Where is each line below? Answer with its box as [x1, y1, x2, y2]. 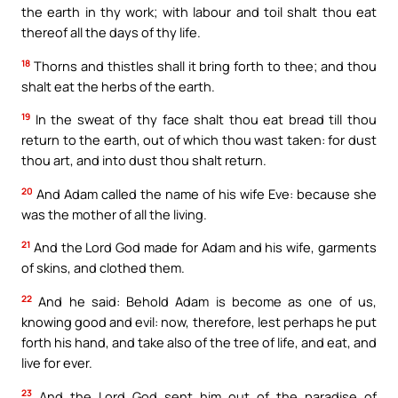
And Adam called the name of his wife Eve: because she [33, 184, 377, 203]
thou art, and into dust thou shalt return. [21, 151, 267, 170]
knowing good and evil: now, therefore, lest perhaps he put [21, 312, 377, 330]
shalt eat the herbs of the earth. [21, 76, 215, 95]
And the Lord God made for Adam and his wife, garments [30, 238, 377, 257]
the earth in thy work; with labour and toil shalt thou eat [21, 3, 377, 21]
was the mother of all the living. [21, 204, 207, 223]
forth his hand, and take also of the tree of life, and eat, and [21, 332, 377, 351]
